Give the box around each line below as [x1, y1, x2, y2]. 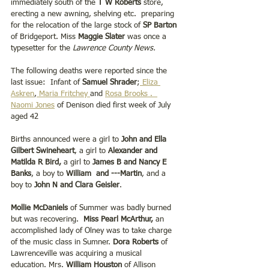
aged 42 [11, 112, 41, 121]
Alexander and [108, 147, 160, 155]
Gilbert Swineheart [11, 147, 74, 155]
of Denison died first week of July [55, 101, 173, 109]
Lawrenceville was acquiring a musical [11, 249, 144, 258]
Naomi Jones [11, 101, 55, 109]
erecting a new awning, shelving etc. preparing [11, 10, 177, 18]
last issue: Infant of [11, 78, 82, 86]
